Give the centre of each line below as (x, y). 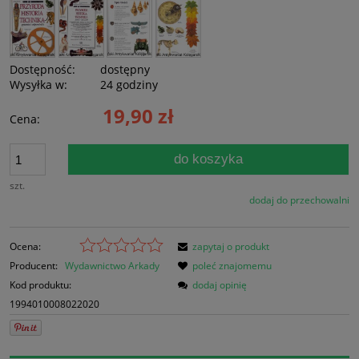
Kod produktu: (40, 285)
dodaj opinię (220, 285)
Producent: (35, 266)
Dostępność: (42, 70)
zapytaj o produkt (231, 247)
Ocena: (25, 247)
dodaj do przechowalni (299, 200)
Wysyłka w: (38, 85)
